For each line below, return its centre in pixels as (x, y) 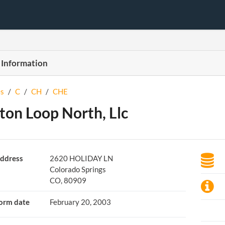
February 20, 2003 (80, 202)
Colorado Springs (78, 169)
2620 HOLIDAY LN (81, 158)
